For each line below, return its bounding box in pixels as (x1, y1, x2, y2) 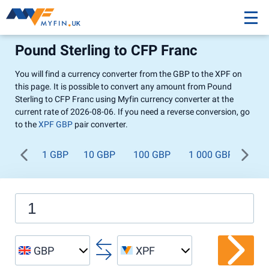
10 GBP (83, 149, 115, 160)
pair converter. (73, 119, 128, 129)
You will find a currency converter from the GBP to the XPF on (15, 69, 242, 79)
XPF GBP (38, 119, 73, 129)
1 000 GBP (189, 149, 234, 160)
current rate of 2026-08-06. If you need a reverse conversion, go (15, 107, 250, 116)
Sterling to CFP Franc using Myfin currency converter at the (15, 94, 234, 104)
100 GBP (133, 149, 171, 160)
